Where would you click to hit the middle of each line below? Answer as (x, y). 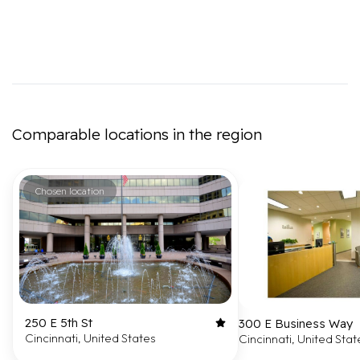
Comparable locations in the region (137, 134)
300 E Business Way (296, 323)
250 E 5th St (59, 323)
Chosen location (70, 191)
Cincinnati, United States (90, 338)
